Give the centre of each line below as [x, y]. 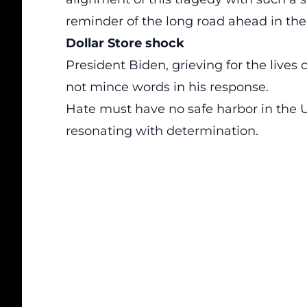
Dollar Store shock [125, 43]
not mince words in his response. [167, 87]
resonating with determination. [162, 131]
